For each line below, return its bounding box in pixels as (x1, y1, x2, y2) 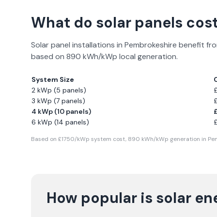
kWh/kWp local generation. (81, 51, 178, 62)
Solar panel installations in (31, 40, 124, 50)
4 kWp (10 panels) (31, 107, 91, 116)
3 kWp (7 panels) (31, 96, 85, 105)
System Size (31, 75, 74, 84)
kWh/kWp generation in (140, 135, 208, 143)
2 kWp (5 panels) (31, 86, 86, 94)
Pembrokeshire (124, 40, 177, 50)
